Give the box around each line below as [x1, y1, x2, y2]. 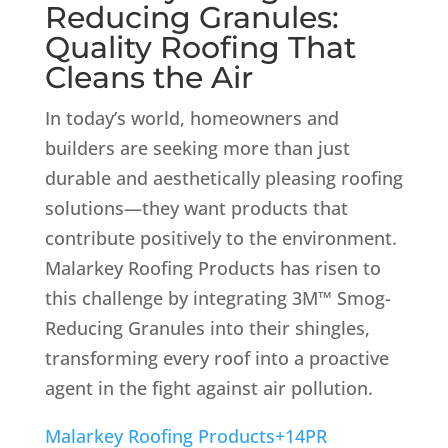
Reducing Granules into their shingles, [44, 315, 370, 340]
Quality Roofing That [44, 28, 356, 66]
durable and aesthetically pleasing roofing [44, 165, 403, 190]
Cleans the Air [44, 58, 253, 96]
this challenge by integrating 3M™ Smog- [44, 285, 391, 310]
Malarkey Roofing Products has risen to [44, 255, 381, 280]
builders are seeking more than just [44, 135, 350, 160]
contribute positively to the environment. [44, 225, 397, 250]
